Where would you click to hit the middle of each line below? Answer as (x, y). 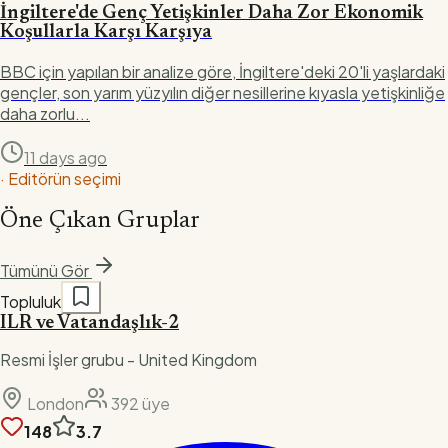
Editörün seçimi (64, 178)
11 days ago (65, 157)
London (55, 403)
